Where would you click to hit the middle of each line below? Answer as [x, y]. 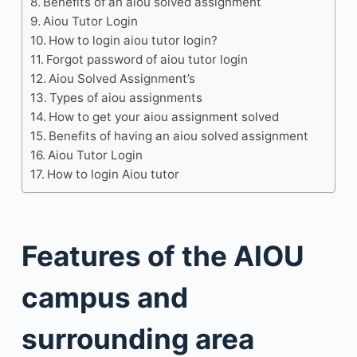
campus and [104, 297]
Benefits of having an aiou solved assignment [179, 136]
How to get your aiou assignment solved [164, 117]
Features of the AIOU [163, 255]
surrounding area [137, 338]
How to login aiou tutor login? [133, 40]
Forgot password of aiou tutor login [147, 59]
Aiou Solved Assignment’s [122, 78]
